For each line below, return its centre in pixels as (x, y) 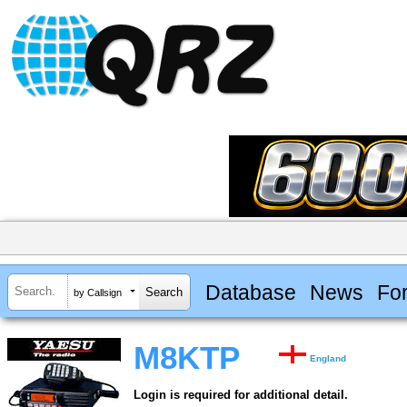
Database (250, 292)
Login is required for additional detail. (241, 395)
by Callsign (98, 292)
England (328, 359)
